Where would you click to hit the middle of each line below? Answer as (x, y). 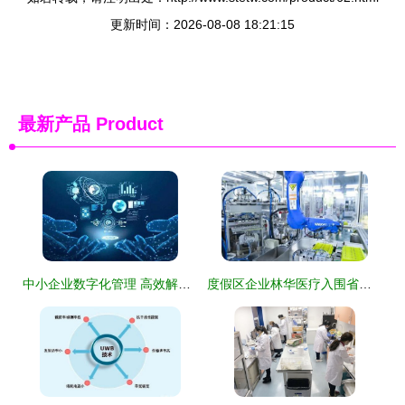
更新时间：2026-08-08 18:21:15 (202, 24)
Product (127, 123)
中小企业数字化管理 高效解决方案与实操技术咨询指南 (184, 283)
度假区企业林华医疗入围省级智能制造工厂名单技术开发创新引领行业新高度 (365, 283)
